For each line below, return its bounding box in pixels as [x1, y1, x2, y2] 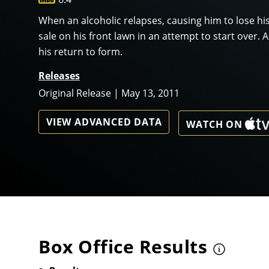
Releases [38, 69, 80, 83]
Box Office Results [38, 234, 207, 259]
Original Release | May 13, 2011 [38, 86, 180, 100]
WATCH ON [186, 117, 243, 131]
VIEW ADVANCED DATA [46, 115, 162, 129]
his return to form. [38, 45, 122, 59]
